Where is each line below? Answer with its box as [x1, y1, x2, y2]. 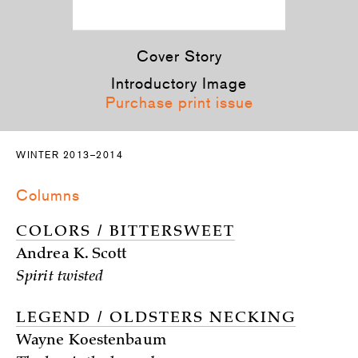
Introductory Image [111, 74, 247, 92]
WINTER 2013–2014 [16, 149, 123, 161]
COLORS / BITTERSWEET [16, 225, 235, 240]
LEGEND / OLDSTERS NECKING [16, 312, 296, 326]
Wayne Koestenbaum [16, 334, 166, 348]
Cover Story [136, 47, 222, 65]
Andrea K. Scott [16, 248, 127, 262]
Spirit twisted [16, 270, 104, 284]
